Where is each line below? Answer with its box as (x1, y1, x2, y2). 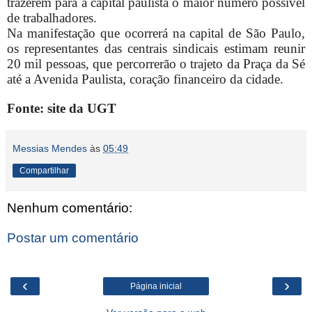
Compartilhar (19, 165, 69, 175)
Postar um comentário (7, 231, 139, 246)
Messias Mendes (13, 142, 87, 154)
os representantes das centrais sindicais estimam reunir (7, 40, 305, 56)
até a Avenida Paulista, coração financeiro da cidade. (7, 71, 283, 86)
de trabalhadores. (7, 10, 100, 25)
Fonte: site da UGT (7, 100, 116, 116)
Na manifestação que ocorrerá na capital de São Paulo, (7, 25, 305, 40)
